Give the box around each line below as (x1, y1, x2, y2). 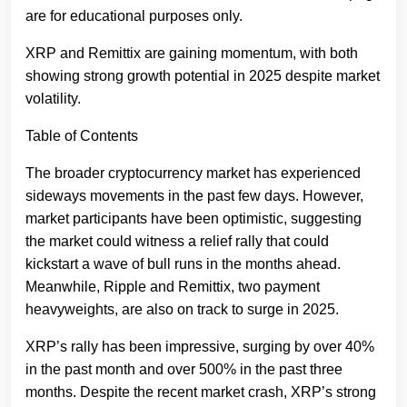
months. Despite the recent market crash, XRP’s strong (25, 384, 376, 401)
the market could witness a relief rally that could (25, 233, 329, 250)
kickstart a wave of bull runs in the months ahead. (25, 256, 341, 273)
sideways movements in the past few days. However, (25, 188, 363, 204)
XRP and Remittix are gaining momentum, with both (25, 45, 358, 62)
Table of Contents (25, 128, 138, 144)
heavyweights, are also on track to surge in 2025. (25, 302, 339, 318)
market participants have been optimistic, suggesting (25, 211, 362, 227)
